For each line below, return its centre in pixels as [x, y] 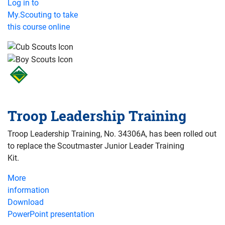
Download [26, 202]
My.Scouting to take [43, 15]
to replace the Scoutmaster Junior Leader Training [96, 146]
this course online [39, 27]
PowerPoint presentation [51, 214]
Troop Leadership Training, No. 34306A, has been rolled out [112, 134]
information [28, 190]
